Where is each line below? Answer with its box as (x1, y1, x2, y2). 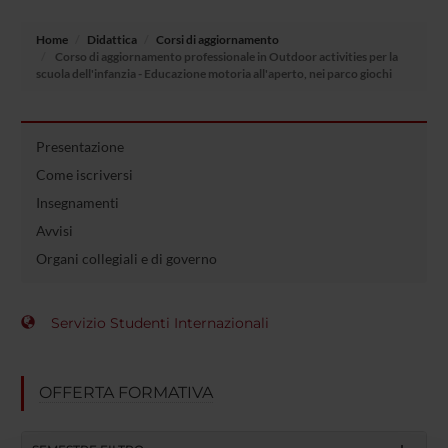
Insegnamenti (35, 194, 119, 211)
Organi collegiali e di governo (35, 250, 217, 267)
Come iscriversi (35, 166, 133, 183)
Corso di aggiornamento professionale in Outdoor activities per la (52, 49, 398, 64)
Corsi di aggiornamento (155, 32, 279, 47)
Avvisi (35, 222, 73, 239)
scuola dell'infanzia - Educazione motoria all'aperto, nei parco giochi (35, 66, 392, 81)
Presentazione (35, 138, 124, 155)
